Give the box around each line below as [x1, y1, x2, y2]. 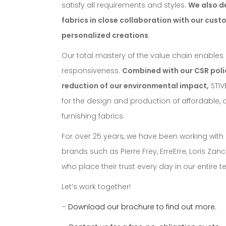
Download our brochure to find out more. [68, 201, 216, 212]
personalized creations [62, 30, 148, 40]
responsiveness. [62, 65, 122, 76]
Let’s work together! [62, 181, 131, 192]
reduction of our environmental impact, [62, 80, 209, 91]
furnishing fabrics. [62, 110, 125, 121]
